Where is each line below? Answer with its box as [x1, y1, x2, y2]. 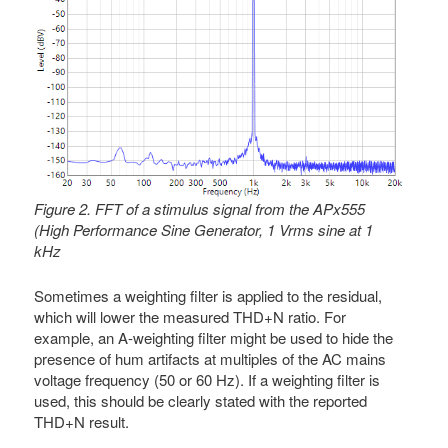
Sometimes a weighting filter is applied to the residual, [34, 285, 383, 307]
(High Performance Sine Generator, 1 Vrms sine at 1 [34, 218, 374, 240]
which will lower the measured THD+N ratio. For [34, 306, 347, 328]
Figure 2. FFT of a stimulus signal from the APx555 [34, 197, 366, 219]
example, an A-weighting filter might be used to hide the [34, 327, 394, 349]
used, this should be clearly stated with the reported [34, 390, 368, 412]
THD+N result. [34, 411, 130, 433]
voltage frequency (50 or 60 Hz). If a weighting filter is [34, 369, 381, 391]
